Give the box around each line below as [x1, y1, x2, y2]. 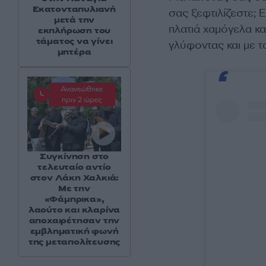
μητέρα [57, 46, 91, 58]
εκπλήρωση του [37, 25, 111, 37]
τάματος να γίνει [36, 36, 113, 47]
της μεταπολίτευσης [28, 236, 121, 248]
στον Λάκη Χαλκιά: [30, 172, 119, 184]
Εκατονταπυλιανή [32, 4, 116, 15]
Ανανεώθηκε [61, 84, 103, 94]
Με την [58, 183, 90, 195]
